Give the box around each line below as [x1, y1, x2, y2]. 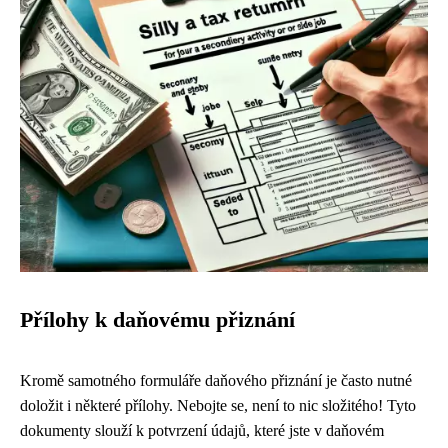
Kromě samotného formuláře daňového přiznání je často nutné [20, 372, 412, 389]
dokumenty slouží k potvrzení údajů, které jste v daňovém [20, 422, 384, 439]
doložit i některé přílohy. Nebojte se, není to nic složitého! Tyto [20, 397, 416, 414]
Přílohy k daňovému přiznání [20, 308, 295, 332]
